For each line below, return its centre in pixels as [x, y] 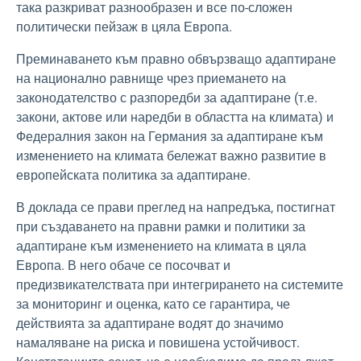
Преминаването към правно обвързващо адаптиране [176, 59]
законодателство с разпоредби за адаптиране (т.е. [167, 98]
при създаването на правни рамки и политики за [161, 227]
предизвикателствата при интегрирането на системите [180, 285]
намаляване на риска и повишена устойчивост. [158, 343]
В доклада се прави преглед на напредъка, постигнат [176, 207]
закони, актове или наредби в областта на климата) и [175, 117]
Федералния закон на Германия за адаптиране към [170, 137]
